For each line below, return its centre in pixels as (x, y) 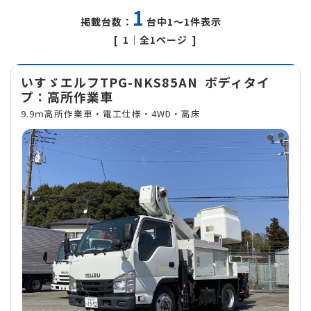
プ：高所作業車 (67, 96)
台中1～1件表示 (184, 21)
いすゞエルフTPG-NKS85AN (111, 82)
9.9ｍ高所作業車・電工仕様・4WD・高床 (111, 113)
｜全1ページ (158, 39)
